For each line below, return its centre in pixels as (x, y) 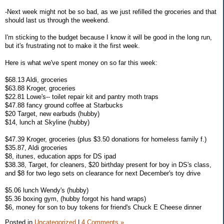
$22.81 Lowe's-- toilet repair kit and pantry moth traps (82, 96)
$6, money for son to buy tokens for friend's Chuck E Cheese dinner (103, 207)
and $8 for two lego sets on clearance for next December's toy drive (103, 173)
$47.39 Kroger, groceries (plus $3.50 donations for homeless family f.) (106, 139)
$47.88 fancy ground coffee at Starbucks (64, 105)
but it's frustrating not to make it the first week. (72, 45)
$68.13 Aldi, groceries (36, 79)
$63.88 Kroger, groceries (40, 88)
